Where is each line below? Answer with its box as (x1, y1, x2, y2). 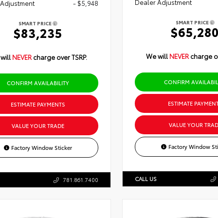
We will (145, 52, 169, 61)
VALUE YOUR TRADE (11, 122, 64, 130)
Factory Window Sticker (11, 144, 72, 152)
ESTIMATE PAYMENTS (10, 100, 65, 109)
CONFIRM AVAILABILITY (6, 79, 69, 87)
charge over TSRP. (33, 53, 87, 62)
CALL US (134, 175, 157, 183)
